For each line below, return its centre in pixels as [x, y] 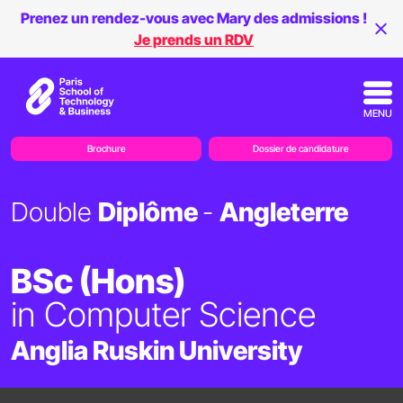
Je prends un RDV [194, 40]
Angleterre [284, 212]
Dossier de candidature [300, 149]
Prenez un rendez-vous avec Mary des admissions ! [194, 18]
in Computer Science [163, 315]
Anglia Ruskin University [157, 351]
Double [54, 212]
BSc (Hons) [98, 282]
